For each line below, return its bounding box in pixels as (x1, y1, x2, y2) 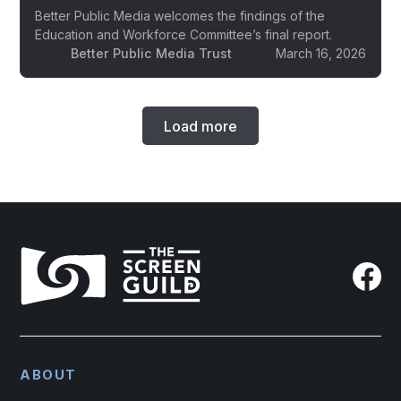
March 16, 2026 (275, 46, 366, 61)
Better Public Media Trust (71, 46, 233, 61)
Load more (164, 116, 237, 135)
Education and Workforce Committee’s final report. (35, 27, 333, 42)
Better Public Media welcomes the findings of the (35, 8, 326, 23)
